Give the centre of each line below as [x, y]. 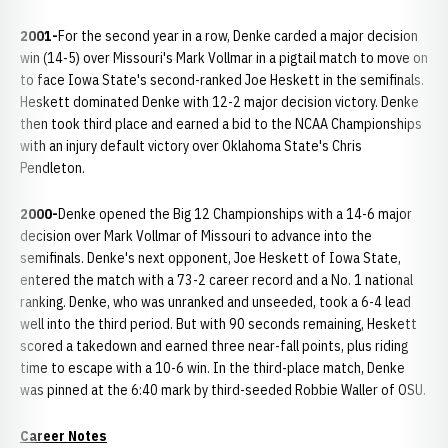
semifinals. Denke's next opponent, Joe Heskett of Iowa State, [210, 258]
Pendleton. [52, 168]
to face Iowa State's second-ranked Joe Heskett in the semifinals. [222, 80]
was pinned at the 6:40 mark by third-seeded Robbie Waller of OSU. [223, 390]
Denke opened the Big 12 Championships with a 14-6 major [235, 214]
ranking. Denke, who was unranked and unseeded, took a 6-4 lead [215, 302]
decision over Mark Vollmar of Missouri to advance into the [196, 236]
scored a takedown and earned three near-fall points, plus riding [214, 346]
